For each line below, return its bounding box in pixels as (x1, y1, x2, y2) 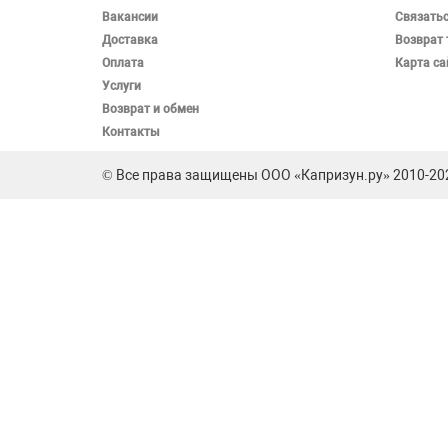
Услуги (102, 79, 141, 94)
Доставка (102, 33, 158, 48)
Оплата (102, 56, 144, 71)
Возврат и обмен (102, 102, 199, 117)
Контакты (102, 125, 160, 140)
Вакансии (102, 10, 158, 25)
